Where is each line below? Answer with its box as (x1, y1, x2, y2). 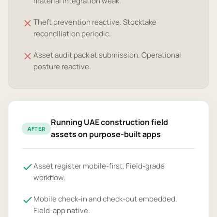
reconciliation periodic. (33, 29, 111, 39)
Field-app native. (33, 205, 90, 216)
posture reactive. (33, 62, 91, 72)
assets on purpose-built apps (51, 129, 161, 139)
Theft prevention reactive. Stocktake (33, 17, 156, 27)
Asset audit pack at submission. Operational (33, 50, 181, 60)
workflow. (33, 172, 65, 183)
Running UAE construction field (51, 117, 169, 127)
